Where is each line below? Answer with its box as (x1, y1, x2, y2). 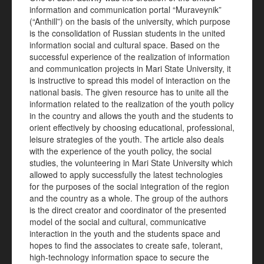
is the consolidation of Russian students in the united (29, 27, 225, 39)
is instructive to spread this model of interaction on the (29, 74, 230, 86)
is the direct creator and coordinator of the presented (29, 204, 226, 216)
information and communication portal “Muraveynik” (29, 4, 222, 15)
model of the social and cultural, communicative (29, 216, 206, 227)
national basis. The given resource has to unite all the (29, 86, 229, 98)
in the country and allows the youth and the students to (29, 110, 233, 121)
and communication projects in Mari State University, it (29, 62, 231, 74)
